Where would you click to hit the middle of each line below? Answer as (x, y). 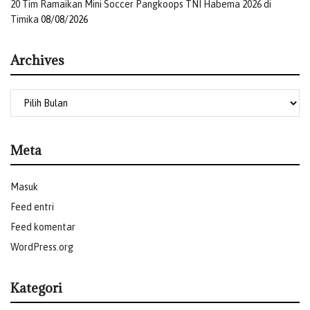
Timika (25, 20)
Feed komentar (43, 227)
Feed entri (32, 207)
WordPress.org (42, 247)
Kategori (36, 288)
